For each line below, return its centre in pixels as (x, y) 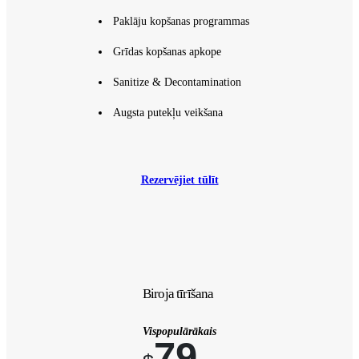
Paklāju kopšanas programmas (181, 21)
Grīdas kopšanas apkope (167, 51)
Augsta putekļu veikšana (167, 112)
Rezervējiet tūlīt (179, 179)
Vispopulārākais (179, 331)
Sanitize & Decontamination (177, 82)
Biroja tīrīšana (178, 293)
